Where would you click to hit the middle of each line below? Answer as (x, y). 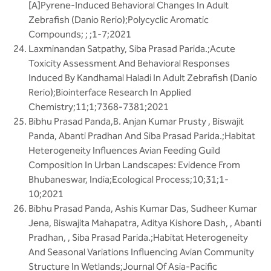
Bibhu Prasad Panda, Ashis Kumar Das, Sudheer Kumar (143, 208)
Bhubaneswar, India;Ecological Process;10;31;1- (129, 179)
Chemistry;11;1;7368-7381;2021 (99, 107)
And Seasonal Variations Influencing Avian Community (141, 252)
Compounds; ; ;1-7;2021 (80, 34)
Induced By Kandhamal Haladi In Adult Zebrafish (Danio (143, 78)
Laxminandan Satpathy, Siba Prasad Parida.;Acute (132, 49)
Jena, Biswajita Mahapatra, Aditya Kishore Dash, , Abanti (145, 223)
